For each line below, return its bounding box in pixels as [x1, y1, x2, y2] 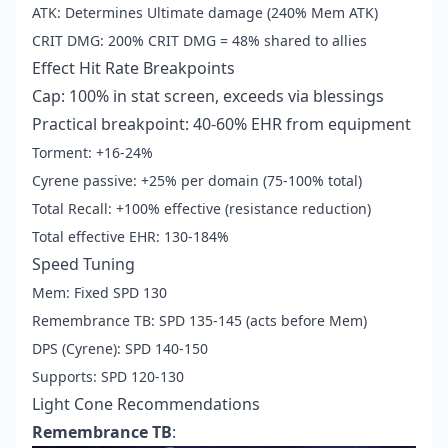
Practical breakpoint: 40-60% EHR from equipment [32, 113, 411, 136]
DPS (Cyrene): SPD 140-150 [32, 339, 208, 359]
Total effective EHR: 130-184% [32, 227, 229, 247]
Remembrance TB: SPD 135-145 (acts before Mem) [32, 311, 367, 331]
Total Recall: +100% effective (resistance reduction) [32, 199, 371, 219]
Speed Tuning [32, 253, 135, 276]
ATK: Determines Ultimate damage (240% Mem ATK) [32, 3, 378, 23]
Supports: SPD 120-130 [32, 367, 184, 387]
